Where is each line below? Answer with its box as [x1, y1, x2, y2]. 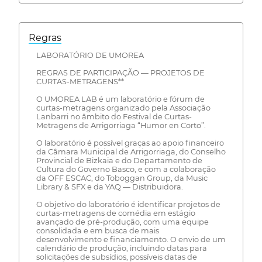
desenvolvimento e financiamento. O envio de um [36, 235, 226, 244]
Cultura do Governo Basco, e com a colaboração [36, 164, 216, 174]
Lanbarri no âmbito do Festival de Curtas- [36, 112, 192, 121]
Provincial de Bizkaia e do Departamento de [36, 156, 202, 165]
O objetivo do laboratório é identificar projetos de [36, 199, 220, 209]
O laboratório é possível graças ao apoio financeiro [36, 138, 224, 147]
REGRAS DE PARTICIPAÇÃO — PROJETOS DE [36, 68, 205, 77]
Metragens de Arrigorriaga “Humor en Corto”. [36, 120, 206, 130]
